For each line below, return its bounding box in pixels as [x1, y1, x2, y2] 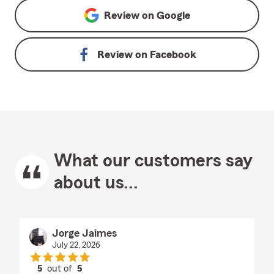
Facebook [150, 49, 196, 60]
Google [156, 10, 190, 21]
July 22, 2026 [51, 241, 100, 250]
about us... [54, 174, 138, 192]
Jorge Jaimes [51, 228, 117, 239]
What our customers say [54, 152, 253, 170]
